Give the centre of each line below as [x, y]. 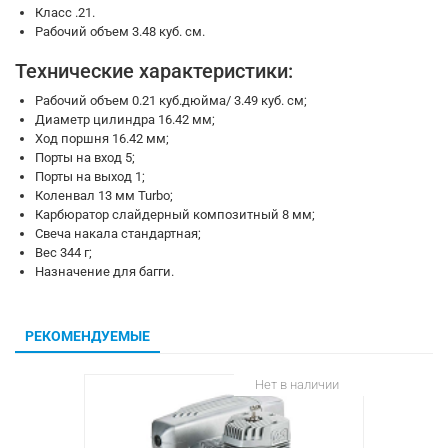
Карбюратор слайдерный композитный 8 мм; [175, 214]
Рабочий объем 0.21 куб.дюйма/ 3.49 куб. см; [171, 100]
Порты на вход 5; [85, 157]
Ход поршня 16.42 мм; [102, 138]
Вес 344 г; [63, 252]
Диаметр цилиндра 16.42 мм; [125, 119]
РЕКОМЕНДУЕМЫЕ [87, 336]
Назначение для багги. [104, 271]
